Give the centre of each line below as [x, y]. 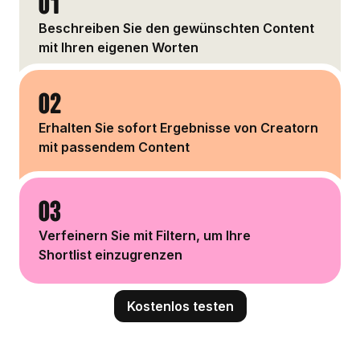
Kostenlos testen [180, 306]
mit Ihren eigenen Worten [119, 47]
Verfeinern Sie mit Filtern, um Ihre [145, 235]
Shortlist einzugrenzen [110, 254]
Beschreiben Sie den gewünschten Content [176, 28]
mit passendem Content [114, 147]
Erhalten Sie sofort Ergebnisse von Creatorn [178, 127]
